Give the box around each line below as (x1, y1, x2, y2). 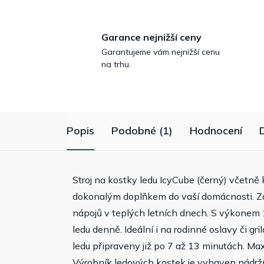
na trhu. (101, 59, 131, 70)
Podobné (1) (111, 124, 173, 138)
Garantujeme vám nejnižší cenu (101, 47, 220, 58)
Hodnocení (190, 124, 242, 138)
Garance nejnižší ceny (101, 31, 202, 44)
